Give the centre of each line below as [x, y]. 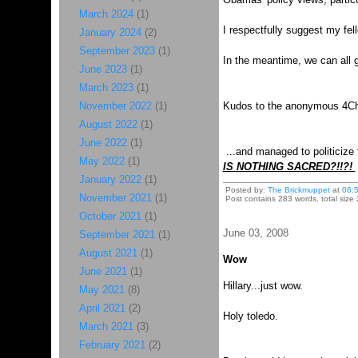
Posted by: [246, 190]
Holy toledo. [250, 316]
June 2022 [103, 143]
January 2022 [110, 179]
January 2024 [110, 32]
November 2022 [115, 106]
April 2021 [102, 308]
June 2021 [103, 271]
